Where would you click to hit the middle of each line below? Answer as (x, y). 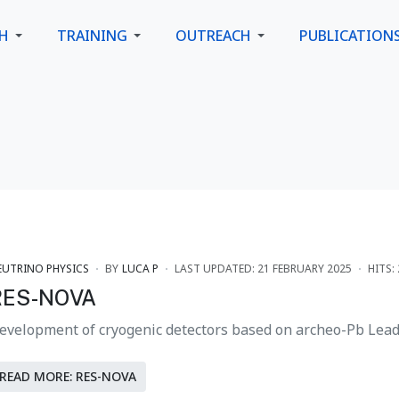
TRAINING (92, 36)
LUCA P (140, 269)
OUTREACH (213, 36)
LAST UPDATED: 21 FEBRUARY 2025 (263, 269)
